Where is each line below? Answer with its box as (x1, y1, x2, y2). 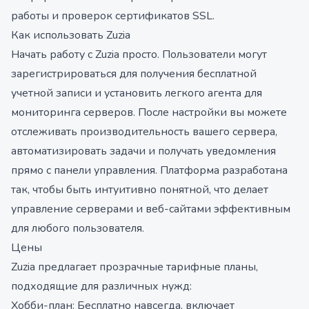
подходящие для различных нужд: (11, 279, 192, 294)
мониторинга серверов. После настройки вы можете (11, 105, 287, 120)
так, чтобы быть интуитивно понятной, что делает (11, 182, 268, 197)
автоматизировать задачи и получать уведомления (11, 143, 276, 159)
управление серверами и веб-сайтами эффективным (11, 201, 290, 217)
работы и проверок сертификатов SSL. (11, 8, 215, 23)
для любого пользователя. (11, 221, 144, 236)
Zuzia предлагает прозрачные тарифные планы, (11, 259, 258, 275)
